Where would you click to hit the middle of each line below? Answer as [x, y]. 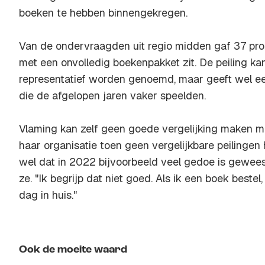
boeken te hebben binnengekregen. [103, 13]
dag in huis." [48, 195]
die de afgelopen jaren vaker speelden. [112, 96]
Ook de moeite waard [73, 250]
